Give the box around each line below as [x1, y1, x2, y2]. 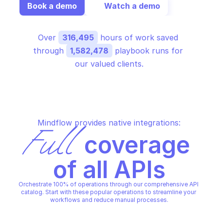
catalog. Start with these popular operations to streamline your [20, 188, 196, 196]
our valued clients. [74, 59, 144, 69]
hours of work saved [97, 33, 178, 42]
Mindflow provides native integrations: [37, 118, 181, 127]
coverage [78, 130, 191, 159]
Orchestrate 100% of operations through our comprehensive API [18, 181, 199, 188]
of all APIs [53, 155, 165, 184]
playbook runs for [112, 46, 183, 55]
